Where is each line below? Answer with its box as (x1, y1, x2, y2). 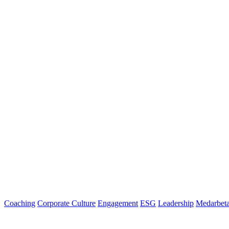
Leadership (158, 198, 194, 208)
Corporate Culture (37, 198, 96, 208)
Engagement (98, 198, 138, 208)
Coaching (4, 198, 35, 208)
